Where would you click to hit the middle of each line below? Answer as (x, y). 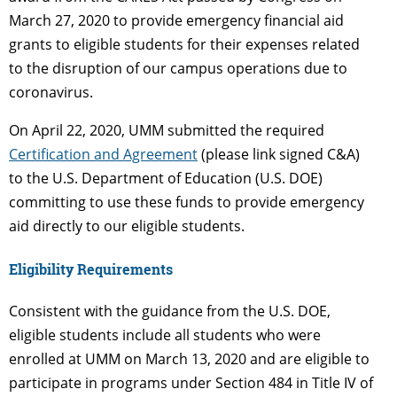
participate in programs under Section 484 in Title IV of (191, 383)
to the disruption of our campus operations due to (178, 68)
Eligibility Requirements (91, 269)
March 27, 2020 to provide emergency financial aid (176, 20)
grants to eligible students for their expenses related (184, 44)
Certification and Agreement (103, 154)
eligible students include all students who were (165, 335)
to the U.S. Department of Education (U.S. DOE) (166, 178)
